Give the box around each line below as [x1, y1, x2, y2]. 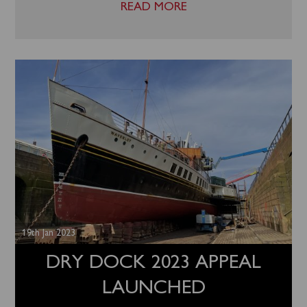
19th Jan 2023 [22, 228, 76, 238]
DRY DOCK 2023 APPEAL [46, 254, 261, 273]
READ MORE [120, 1, 187, 13]
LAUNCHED [101, 279, 206, 298]
